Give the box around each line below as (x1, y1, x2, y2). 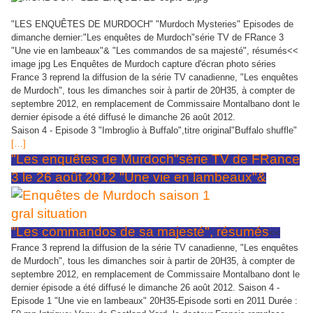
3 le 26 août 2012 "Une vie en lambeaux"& (11, 169, 266, 184)
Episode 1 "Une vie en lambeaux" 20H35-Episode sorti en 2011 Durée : (11, 295, 298, 306)
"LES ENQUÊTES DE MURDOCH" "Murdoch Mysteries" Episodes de (11, 18, 293, 29)
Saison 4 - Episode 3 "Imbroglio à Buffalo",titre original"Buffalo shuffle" (11, 124, 297, 136)
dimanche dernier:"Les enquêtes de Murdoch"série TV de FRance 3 (11, 31, 284, 43)
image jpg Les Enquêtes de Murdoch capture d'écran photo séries (11, 58, 276, 69)
